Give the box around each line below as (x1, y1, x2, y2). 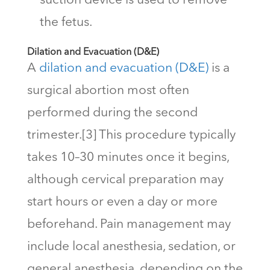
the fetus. (39, 16, 98, 29)
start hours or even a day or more (27, 195, 218, 209)
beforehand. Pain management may (27, 218, 231, 231)
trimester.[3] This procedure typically (27, 128, 236, 142)
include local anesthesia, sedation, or (27, 240, 236, 253)
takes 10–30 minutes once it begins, (27, 151, 229, 164)
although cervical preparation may (27, 173, 224, 186)
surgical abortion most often (27, 84, 189, 97)
